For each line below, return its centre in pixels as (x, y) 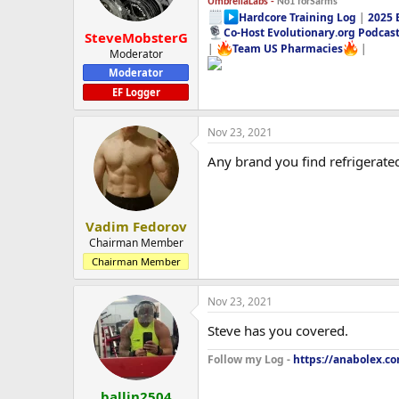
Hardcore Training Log (298, 17)
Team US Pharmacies (287, 49)
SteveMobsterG (136, 37)
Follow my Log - (250, 360)
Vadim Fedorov (136, 227)
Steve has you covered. (278, 331)
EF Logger (136, 92)
